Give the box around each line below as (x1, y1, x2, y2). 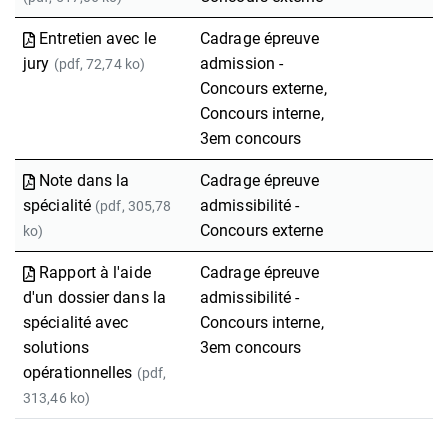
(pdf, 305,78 (95, 198, 172, 214)
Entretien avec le (39, 29, 156, 48)
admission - (200, 54, 284, 73)
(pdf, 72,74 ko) (53, 56, 146, 72)
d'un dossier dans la (23, 288, 166, 307)
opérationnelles (23, 363, 137, 382)
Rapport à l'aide (39, 263, 151, 282)
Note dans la (39, 171, 130, 190)
